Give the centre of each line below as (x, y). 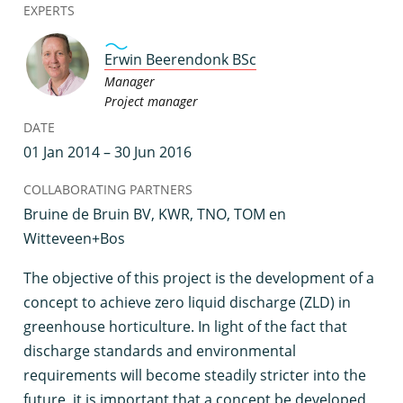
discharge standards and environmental (160, 351)
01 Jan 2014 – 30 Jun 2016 (107, 152)
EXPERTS (49, 10)
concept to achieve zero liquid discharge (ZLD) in (187, 302)
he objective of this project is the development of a (203, 278)
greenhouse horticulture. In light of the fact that (185, 327)
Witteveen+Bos (74, 238)
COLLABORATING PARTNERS (108, 189)
